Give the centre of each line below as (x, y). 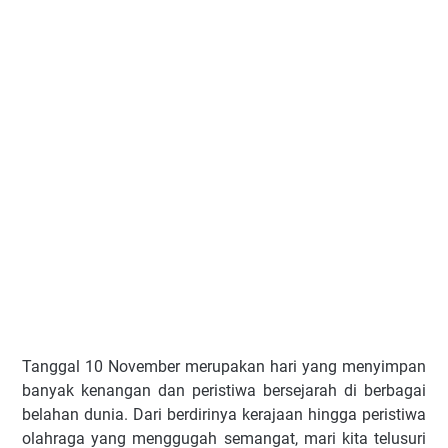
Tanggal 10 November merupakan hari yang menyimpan (224, 366)
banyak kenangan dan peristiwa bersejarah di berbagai (224, 390)
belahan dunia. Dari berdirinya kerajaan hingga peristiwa (224, 414)
